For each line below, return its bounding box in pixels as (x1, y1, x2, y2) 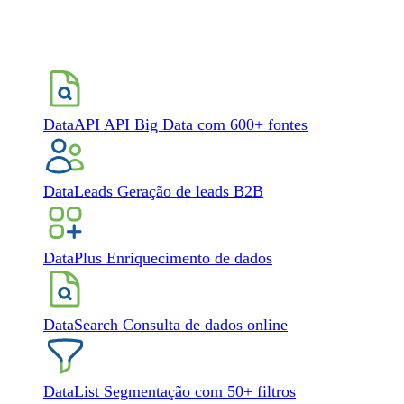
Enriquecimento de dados (106, 249, 272, 267)
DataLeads (43, 182, 113, 200)
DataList (43, 382, 99, 400)
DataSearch (43, 316, 118, 334)
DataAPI (43, 115, 100, 133)
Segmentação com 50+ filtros (104, 382, 296, 400)
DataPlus (43, 249, 102, 267)
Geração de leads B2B (117, 182, 263, 200)
